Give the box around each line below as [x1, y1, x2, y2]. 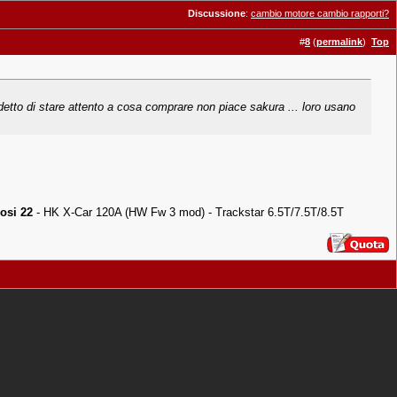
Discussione [188, 8, 245, 19]
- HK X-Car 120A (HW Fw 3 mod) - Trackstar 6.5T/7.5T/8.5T [33, 206, 344, 219]
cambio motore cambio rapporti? [251, 8, 389, 19]
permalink [316, 36, 362, 47]
